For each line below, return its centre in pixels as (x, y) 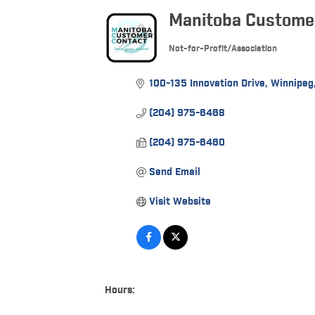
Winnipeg (292, 84)
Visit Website (180, 202)
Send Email (174, 172)
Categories (197, 57)
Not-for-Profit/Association (223, 49)
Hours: (120, 290)
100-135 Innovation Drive (207, 84)
